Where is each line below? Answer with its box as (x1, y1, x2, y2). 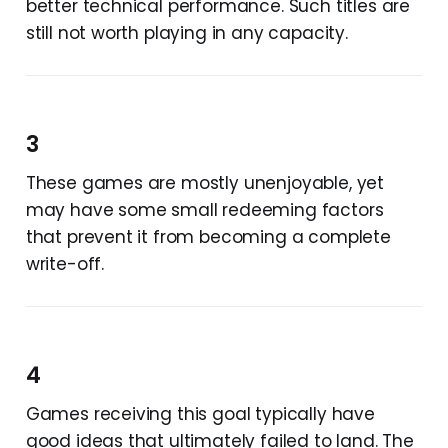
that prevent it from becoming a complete (25, 224, 391, 249)
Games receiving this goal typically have (25, 401, 375, 426)
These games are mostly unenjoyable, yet (25, 170, 385, 195)
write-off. (25, 251, 105, 276)
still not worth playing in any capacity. (25, 20, 348, 45)
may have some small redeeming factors (25, 197, 384, 222)
